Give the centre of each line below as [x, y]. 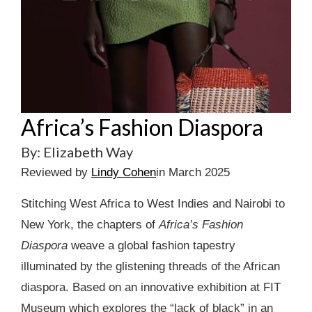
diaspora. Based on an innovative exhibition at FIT [151, 287]
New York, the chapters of [90, 224]
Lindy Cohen [124, 172]
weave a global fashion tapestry [151, 245]
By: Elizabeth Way [77, 151]
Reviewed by [56, 172]
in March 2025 [193, 172]
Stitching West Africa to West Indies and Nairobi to [153, 203]
